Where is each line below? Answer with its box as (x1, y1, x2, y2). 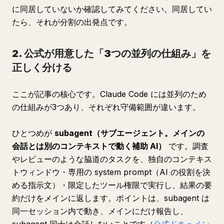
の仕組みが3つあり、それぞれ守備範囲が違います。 (12, 102, 200, 112)
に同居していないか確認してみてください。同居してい (12, 4, 212, 14)
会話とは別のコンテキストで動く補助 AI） (12, 141, 166, 151)
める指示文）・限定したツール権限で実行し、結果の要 (12, 180, 212, 190)
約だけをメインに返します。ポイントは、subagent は (12, 193, 209, 203)
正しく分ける (12, 61, 72, 73)
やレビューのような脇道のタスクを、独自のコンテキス (12, 154, 212, 164)
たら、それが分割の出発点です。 (12, 17, 132, 27)
